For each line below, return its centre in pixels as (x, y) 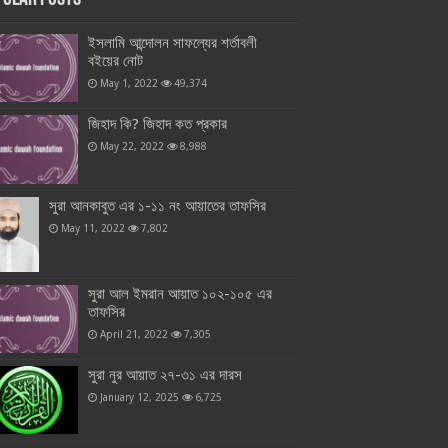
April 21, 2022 (134, 333)
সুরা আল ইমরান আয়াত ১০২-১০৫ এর (180, 293)
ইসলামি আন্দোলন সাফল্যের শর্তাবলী (172, 43)
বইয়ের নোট (115, 61)
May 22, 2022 (132, 146)
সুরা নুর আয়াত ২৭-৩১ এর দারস (165, 375)
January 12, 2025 (139, 397)
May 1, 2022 (129, 83)
